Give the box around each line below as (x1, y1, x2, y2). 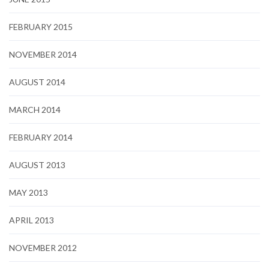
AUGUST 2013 (9, 159, 65, 170)
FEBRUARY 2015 (9, 21, 73, 32)
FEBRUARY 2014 (9, 131, 73, 142)
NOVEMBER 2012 (9, 242, 77, 253)
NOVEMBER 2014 (9, 49, 77, 59)
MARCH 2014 (9, 104, 61, 115)
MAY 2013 (9, 187, 48, 198)
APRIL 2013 (9, 214, 54, 225)
